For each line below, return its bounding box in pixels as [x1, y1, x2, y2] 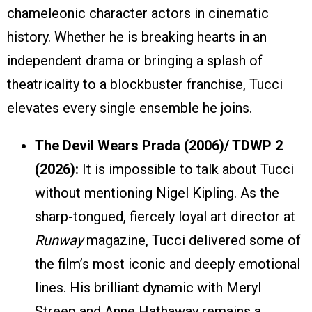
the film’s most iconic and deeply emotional [35, 256, 300, 273]
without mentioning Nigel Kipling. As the [35, 185, 279, 202]
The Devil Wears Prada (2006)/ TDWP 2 [35, 137, 283, 155]
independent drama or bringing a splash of [7, 52, 263, 70]
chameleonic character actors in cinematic [7, 5, 269, 22]
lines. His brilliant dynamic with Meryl [35, 279, 261, 297]
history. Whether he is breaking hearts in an [7, 29, 267, 46]
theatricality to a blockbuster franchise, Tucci [7, 76, 283, 93]
